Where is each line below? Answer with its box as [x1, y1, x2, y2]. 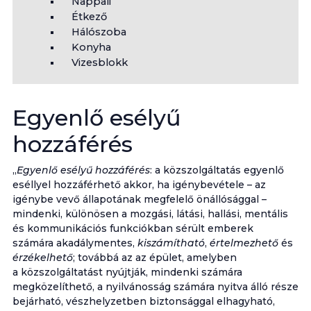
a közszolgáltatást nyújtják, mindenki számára [12, 266, 242, 278]
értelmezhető [209, 237, 278, 249]
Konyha [71, 41, 111, 53]
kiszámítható [137, 237, 205, 249]
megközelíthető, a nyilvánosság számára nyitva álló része [12, 280, 299, 293]
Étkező [71, 10, 107, 23]
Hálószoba [71, 26, 126, 38]
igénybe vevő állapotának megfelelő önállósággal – [12, 193, 267, 205]
